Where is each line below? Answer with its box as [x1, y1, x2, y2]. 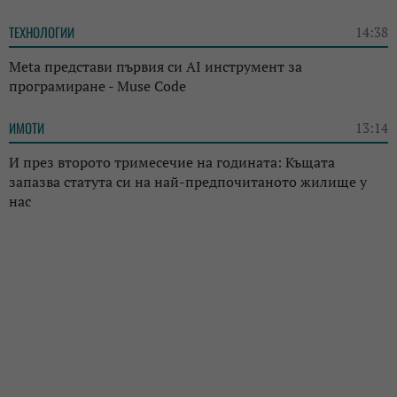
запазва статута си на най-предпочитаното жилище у [9, 171, 367, 191]
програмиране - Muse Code [9, 75, 186, 96]
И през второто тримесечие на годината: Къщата [9, 152, 335, 172]
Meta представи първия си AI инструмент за [9, 56, 302, 76]
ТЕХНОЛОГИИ [9, 21, 74, 42]
